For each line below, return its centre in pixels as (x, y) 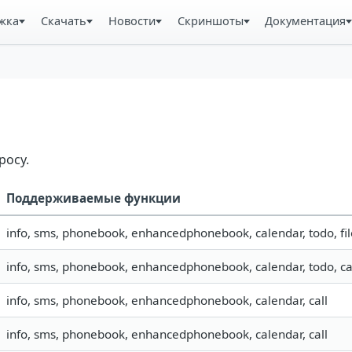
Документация (306, 20)
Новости (132, 20)
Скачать (63, 20)
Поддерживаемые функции (93, 198)
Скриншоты (210, 20)
